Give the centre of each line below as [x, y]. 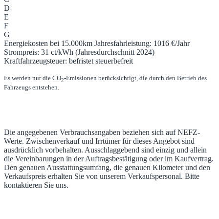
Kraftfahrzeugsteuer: [36, 61]
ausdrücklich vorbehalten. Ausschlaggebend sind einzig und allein [105, 150]
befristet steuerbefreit [101, 61]
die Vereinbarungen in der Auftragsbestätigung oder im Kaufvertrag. [109, 159]
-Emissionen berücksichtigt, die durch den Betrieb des [135, 78]
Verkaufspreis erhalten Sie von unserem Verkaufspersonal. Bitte [102, 176]
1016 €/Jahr [172, 43]
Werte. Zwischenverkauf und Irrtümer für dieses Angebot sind [99, 141]
